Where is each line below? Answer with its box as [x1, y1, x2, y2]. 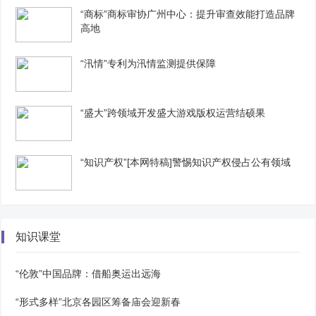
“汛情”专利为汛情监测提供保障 [80, 58, 217, 69]
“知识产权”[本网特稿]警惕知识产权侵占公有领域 [80, 157, 291, 168]
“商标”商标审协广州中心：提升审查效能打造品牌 [80, 8, 296, 20]
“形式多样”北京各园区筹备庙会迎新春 [16, 296, 181, 308]
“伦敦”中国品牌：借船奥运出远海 [16, 268, 162, 279]
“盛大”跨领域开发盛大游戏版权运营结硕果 [80, 107, 266, 119]
